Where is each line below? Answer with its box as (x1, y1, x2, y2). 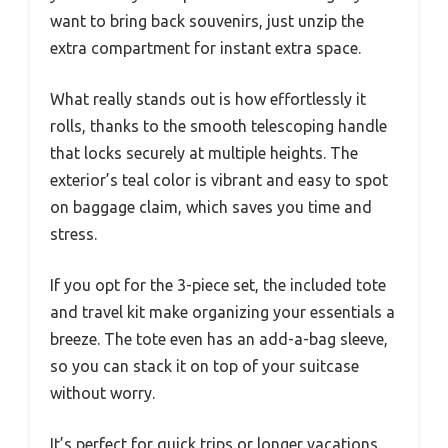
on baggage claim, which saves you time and (50, 197, 372, 216)
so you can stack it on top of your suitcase (50, 356, 359, 375)
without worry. (50, 383, 155, 402)
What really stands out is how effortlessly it (50, 89, 366, 108)
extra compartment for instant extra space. (50, 38, 361, 57)
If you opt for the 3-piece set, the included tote (50, 275, 386, 294)
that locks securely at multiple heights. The (50, 143, 358, 162)
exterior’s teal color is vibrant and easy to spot (50, 170, 388, 189)
